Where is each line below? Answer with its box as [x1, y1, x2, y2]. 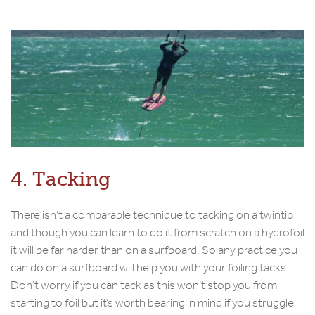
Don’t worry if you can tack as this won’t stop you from [11, 277, 277, 292]
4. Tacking [11, 167, 111, 191]
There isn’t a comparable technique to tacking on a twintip [11, 207, 293, 222]
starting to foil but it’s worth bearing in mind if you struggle [11, 295, 294, 310]
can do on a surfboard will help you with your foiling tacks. [11, 259, 289, 275]
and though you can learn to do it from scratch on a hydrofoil [11, 224, 304, 240]
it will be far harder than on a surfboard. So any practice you [11, 242, 297, 257]
